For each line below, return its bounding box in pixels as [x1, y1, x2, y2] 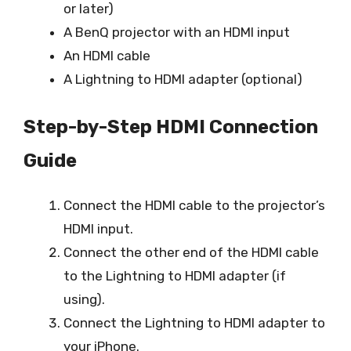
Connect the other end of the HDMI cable [63, 244, 319, 260]
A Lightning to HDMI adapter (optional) [63, 71, 302, 87]
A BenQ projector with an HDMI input [63, 24, 290, 40]
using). [63, 291, 105, 307]
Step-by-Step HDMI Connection [24, 116, 318, 138]
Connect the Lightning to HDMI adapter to [63, 315, 325, 331]
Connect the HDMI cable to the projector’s [63, 197, 325, 213]
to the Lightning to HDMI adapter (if [63, 268, 286, 284]
